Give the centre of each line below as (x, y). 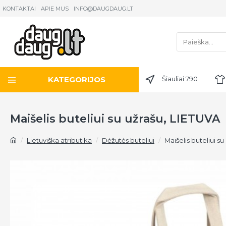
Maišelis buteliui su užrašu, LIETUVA (115, 119)
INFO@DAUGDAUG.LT (103, 8)
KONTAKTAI (19, 8)
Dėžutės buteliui (128, 140)
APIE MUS (55, 8)
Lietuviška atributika (59, 140)
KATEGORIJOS (77, 79)
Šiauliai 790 (180, 79)
